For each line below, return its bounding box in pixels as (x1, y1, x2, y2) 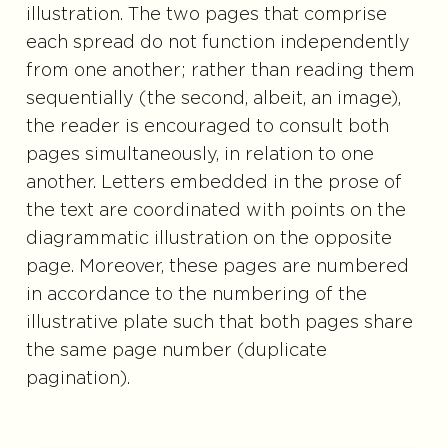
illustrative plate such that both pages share (25, 313, 413, 332)
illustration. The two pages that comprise (25, 5, 387, 24)
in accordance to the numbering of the (25, 285, 367, 304)
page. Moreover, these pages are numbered (25, 257, 409, 276)
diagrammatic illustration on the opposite (25, 229, 392, 248)
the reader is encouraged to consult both (25, 117, 389, 136)
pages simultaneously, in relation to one (25, 145, 374, 164)
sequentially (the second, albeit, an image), (25, 89, 401, 108)
